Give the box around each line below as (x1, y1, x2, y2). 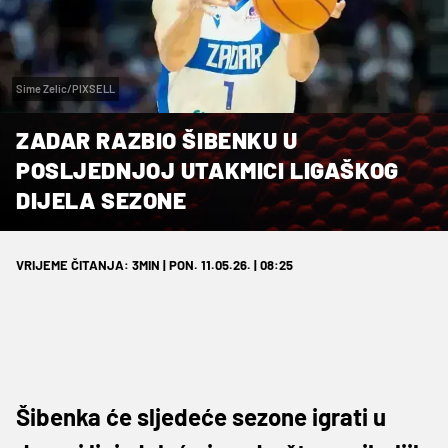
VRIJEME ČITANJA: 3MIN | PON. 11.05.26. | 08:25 (16, 256, 293, 273)
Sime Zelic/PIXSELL (16, 81, 115, 95)
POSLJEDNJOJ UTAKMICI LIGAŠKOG (16, 155, 399, 184)
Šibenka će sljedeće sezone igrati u (16, 401, 386, 431)
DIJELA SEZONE (16, 185, 187, 214)
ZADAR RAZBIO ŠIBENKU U (16, 125, 298, 154)
